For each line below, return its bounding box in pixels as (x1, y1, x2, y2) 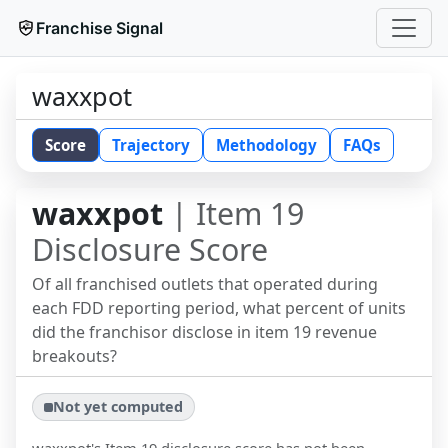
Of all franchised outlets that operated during (32, 273, 378, 295)
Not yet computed (53, 397, 184, 417)
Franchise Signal (36, 18, 164, 38)
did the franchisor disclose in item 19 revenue (32, 321, 377, 343)
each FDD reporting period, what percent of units (32, 297, 406, 319)
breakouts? (32, 345, 117, 367)
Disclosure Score (32, 229, 268, 270)
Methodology (216, 135, 317, 155)
